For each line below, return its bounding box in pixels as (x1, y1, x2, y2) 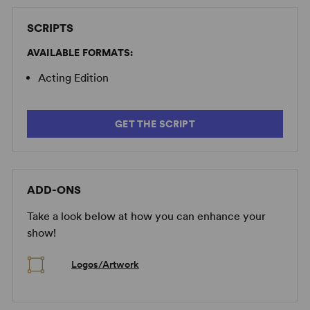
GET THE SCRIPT (115, 118, 195, 130)
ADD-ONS (26, 183, 81, 197)
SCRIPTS (26, 21, 73, 35)
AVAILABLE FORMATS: (26, 47, 134, 59)
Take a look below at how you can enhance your (26, 210, 266, 224)
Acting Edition (37, 71, 109, 85)
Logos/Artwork (71, 259, 139, 271)
